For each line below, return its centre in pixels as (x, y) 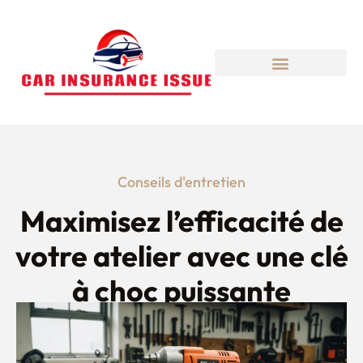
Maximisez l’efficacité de (181, 220)
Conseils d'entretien (181, 181)
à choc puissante (181, 290)
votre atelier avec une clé (181, 255)
